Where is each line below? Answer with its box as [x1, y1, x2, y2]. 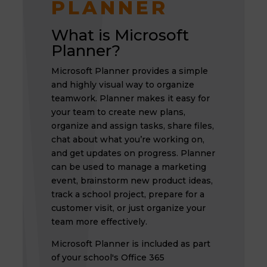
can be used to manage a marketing [51, 162, 206, 172]
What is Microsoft [51, 26, 189, 45]
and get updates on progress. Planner [51, 148, 215, 159]
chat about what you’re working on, [51, 134, 204, 145]
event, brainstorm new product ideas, [51, 175, 213, 186]
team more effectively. [51, 216, 147, 227]
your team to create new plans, [51, 107, 185, 117]
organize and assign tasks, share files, [51, 120, 214, 131]
